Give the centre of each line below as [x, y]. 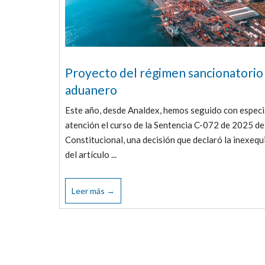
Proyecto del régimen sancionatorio [164, 72]
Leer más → [93, 191]
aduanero [91, 89]
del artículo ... [91, 154]
